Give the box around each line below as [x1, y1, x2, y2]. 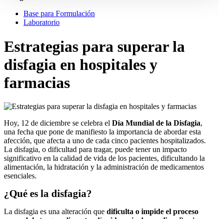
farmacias [4, 73, 70, 91]
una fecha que [4, 128, 49, 136]
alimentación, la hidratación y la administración [4, 163, 151, 172]
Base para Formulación [23, 9, 95, 18]
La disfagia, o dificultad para [4, 145, 94, 154]
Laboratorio [23, 18, 60, 27]
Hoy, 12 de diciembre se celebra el [4, 119, 112, 128]
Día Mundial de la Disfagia [112, 119, 200, 128]
